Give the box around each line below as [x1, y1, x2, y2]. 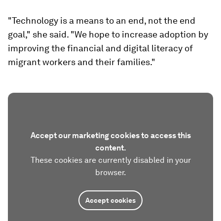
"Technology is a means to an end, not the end [8, 15, 195, 26]
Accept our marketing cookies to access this [30, 130, 191, 140]
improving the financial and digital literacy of [8, 42, 193, 53]
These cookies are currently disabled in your [30, 155, 191, 165]
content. [95, 143, 126, 152]
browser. [95, 167, 126, 177]
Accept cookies [85, 196, 136, 204]
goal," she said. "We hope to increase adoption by [8, 29, 208, 39]
